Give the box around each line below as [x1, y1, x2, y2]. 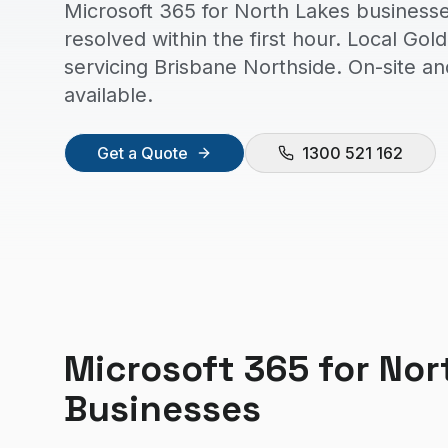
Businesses [64, 386, 261, 432]
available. [64, 83, 153, 107]
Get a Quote [97, 143, 188, 163]
